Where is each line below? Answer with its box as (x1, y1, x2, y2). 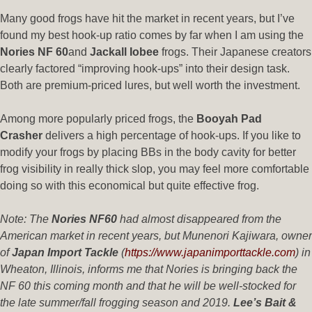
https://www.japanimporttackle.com (125, 246, 295, 258)
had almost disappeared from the (120, 212, 281, 225)
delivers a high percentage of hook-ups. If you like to (45, 129, 301, 141)
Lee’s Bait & (233, 296, 297, 309)
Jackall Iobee (90, 45, 162, 58)
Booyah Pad (196, 112, 262, 125)
